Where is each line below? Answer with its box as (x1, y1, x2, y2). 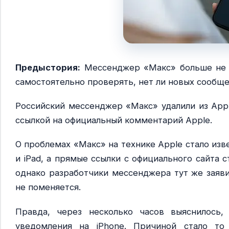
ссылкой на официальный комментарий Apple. (15, 115, 212, 126)
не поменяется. (15, 182, 81, 193)
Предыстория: (15, 62, 80, 73)
